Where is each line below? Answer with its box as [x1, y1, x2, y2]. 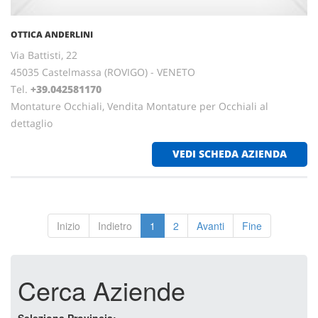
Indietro [97, 219, 132, 233]
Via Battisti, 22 [11, 48, 77, 62]
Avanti [196, 219, 224, 233]
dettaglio [11, 116, 53, 130]
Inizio [56, 219, 80, 233]
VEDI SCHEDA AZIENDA [172, 147, 287, 160]
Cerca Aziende [18, 272, 185, 308]
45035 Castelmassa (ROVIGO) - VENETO [11, 65, 195, 79]
